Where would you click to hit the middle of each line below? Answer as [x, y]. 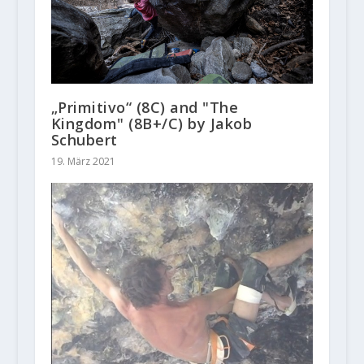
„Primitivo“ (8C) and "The [145, 108]
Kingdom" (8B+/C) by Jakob [152, 124]
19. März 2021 [83, 162]
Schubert [84, 140]
